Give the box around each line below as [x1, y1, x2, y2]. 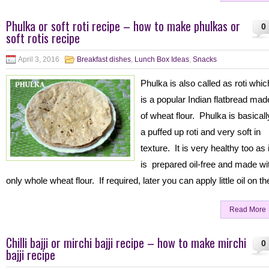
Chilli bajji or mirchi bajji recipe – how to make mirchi [6, 234, 246, 252]
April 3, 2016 [18, 55, 59, 64]
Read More [229, 205, 266, 214]
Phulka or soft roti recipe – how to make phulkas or [6, 17, 240, 35]
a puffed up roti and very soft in [141, 127, 261, 137]
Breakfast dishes [77, 55, 131, 64]
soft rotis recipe [6, 29, 80, 47]
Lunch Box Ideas [134, 55, 189, 64]
